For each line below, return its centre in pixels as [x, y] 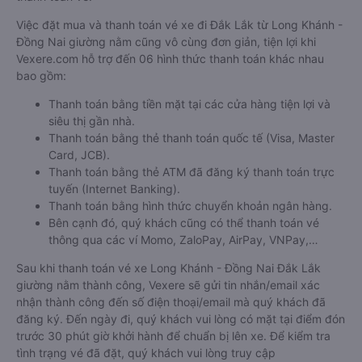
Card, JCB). [79, 155]
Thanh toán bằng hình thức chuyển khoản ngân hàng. [190, 206]
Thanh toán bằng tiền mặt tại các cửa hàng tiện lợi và [189, 104]
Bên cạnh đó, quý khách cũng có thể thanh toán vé [184, 223]
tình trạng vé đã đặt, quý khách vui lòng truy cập [146, 353]
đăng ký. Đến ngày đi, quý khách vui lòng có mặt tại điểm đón [181, 319]
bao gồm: [41, 76]
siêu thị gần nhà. [92, 121]
